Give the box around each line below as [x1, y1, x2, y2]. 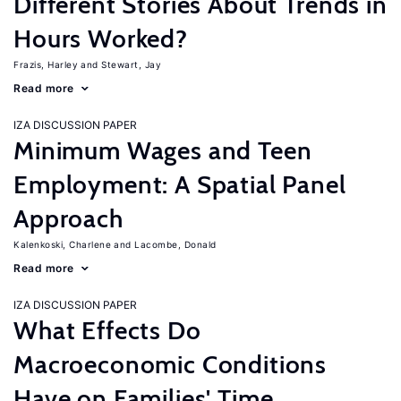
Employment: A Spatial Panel [13, 169, 346, 200]
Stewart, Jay [101, 59, 161, 70]
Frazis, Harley [13, 59, 78, 70]
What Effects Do [13, 315, 201, 346]
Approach [13, 203, 124, 234]
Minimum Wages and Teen [13, 135, 312, 166]
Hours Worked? [13, 23, 188, 54]
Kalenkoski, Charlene [13, 239, 111, 250]
